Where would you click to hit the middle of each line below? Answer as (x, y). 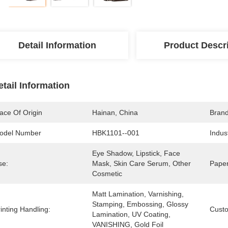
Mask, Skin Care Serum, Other (141, 163)
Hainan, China (115, 112)
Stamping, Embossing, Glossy (140, 204)
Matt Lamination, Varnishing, (138, 194)
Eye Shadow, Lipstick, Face (136, 153)
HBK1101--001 (116, 133)
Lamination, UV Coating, (131, 214)
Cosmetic (107, 174)
